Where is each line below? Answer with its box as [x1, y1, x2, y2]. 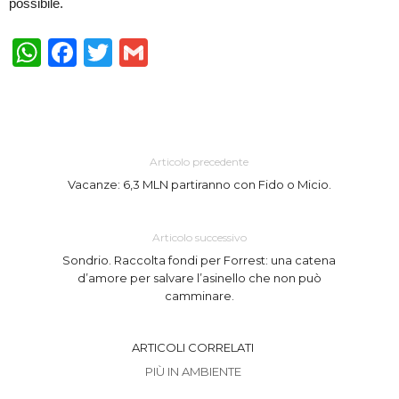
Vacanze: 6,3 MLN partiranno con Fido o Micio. [67, 176, 331, 191]
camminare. [164, 288, 234, 303]
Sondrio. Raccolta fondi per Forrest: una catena [62, 252, 337, 267]
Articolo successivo [151, 230, 247, 244]
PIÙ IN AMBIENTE [144, 363, 241, 379]
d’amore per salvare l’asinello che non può [77, 270, 322, 285]
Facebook [77, 36, 203, 69]
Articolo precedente [150, 154, 249, 168]
